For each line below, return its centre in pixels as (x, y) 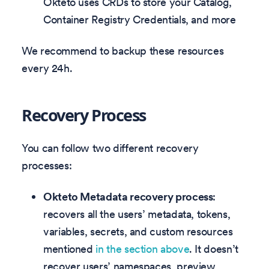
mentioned (70, 249)
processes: (47, 166)
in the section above (143, 249)
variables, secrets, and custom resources (138, 231)
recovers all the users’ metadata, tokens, (137, 214)
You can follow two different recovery (110, 148)
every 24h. (47, 68)
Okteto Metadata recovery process (128, 196)
